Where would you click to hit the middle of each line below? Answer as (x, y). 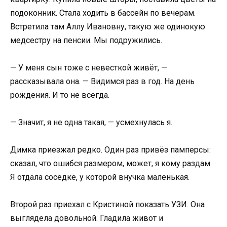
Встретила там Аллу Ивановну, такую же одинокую (108, 26)
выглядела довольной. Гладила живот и (87, 218)
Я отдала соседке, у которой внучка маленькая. (100, 177)
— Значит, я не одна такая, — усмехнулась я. (91, 122)
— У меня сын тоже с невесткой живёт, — (89, 67)
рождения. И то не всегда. (60, 95)
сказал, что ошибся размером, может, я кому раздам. (111, 164)
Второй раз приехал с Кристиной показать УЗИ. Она (107, 205)
